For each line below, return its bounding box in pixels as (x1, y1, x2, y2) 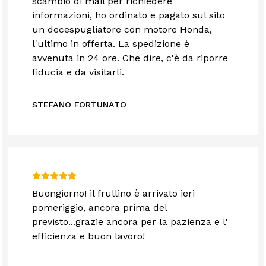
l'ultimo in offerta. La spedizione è (32, 38, 190, 50)
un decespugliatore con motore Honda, (32, 24, 213, 36)
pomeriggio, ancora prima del (32, 202, 167, 214)
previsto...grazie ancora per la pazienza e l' (32, 216, 229, 228)
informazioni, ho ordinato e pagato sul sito (32, 9, 226, 21)
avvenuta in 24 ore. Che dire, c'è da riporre (32, 52, 229, 64)
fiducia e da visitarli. (32, 66, 125, 78)
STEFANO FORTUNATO (32, 100, 127, 110)
